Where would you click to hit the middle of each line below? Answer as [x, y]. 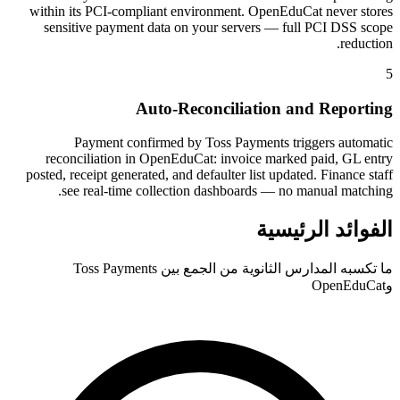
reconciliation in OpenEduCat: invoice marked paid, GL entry [219, 159]
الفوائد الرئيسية [325, 230]
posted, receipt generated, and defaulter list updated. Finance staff [209, 175]
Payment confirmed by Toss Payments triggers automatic [233, 143]
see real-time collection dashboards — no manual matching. [227, 191]
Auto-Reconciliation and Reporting [264, 108]
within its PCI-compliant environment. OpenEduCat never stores [211, 11]
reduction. [367, 43]
